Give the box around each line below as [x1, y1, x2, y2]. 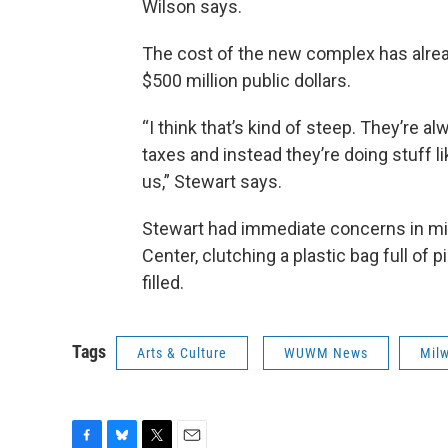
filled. [142, 272, 184, 293]
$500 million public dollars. [142, 70, 351, 91]
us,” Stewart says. [142, 171, 282, 192]
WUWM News [284, 345, 368, 361]
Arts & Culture [137, 345, 227, 361]
